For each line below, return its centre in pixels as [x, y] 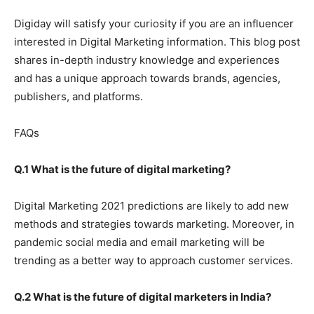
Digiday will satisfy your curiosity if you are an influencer [154, 23]
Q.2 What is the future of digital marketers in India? [143, 296]
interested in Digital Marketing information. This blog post [157, 41]
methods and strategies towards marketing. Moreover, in [154, 224]
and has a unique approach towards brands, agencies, [147, 78]
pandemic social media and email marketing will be [139, 242]
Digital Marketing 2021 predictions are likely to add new [151, 205]
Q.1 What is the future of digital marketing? [122, 169]
